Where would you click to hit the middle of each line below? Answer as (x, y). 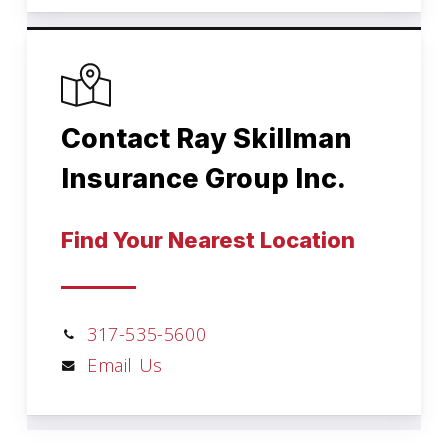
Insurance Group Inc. (204, 178)
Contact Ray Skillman (207, 138)
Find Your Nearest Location (208, 239)
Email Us (124, 364)
